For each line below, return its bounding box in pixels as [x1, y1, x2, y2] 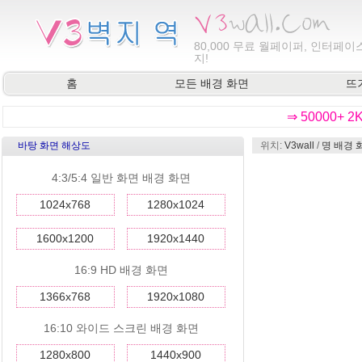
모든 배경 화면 [175, 77, 249, 90]
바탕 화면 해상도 [18, 140, 90, 151]
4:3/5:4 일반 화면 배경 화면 [52, 171, 191, 184]
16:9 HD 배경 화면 [74, 263, 168, 276]
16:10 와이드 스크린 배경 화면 [44, 322, 199, 335]
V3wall [284, 140, 314, 151]
